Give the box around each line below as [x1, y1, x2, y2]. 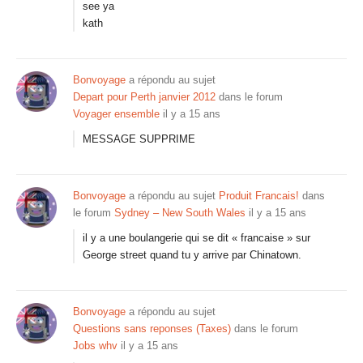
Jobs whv [73, 340, 117, 352]
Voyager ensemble [73, 108, 160, 120]
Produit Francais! [219, 190, 299, 202]
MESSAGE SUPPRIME [83, 133, 195, 145]
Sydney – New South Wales [114, 207, 246, 219]
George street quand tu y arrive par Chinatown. [83, 249, 301, 261]
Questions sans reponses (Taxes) [73, 322, 231, 335]
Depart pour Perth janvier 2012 [73, 91, 216, 103]
